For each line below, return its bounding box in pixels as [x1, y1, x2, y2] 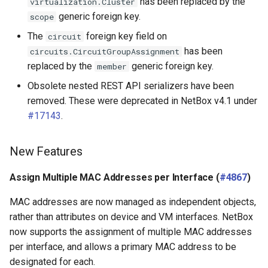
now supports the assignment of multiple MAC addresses [10, 226, 252, 237]
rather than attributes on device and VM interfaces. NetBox [10, 211, 253, 223]
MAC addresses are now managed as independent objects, [10, 196, 256, 208]
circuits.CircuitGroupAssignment [30, 46, 179, 57]
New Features [10, 144, 83, 159]
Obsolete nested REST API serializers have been [28, 80, 234, 92]
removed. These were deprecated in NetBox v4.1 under [28, 95, 257, 106]
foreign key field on [84, 31, 167, 42]
